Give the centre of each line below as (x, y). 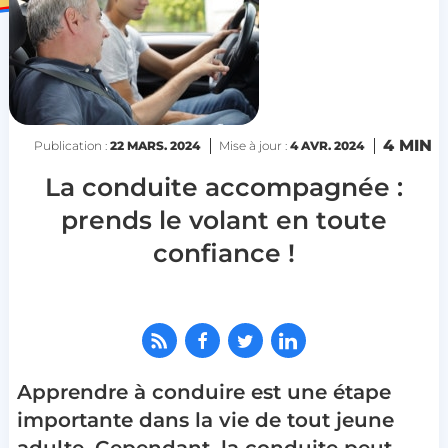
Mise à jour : (254, 145)
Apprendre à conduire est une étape (203, 392)
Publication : (71, 145)
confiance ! (223, 253)
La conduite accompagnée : (223, 187)
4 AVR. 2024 (326, 145)
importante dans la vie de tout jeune (205, 420)
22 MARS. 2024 (154, 145)
